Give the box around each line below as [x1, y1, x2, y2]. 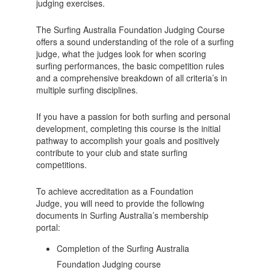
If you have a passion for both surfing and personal [36, 110, 230, 122]
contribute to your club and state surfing [36, 146, 187, 159]
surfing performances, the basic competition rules [36, 60, 224, 72]
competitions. [36, 159, 87, 171]
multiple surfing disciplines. [36, 84, 138, 96]
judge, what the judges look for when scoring [36, 48, 206, 60]
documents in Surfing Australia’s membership [36, 209, 209, 221]
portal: [36, 221, 60, 233]
